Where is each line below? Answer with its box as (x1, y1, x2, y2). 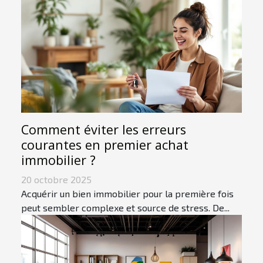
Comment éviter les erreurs (21, 121, 186, 139)
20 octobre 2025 (21, 174, 92, 186)
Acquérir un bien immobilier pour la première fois (21, 188, 234, 200)
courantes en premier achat (21, 136, 188, 154)
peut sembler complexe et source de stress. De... (21, 202, 230, 214)
